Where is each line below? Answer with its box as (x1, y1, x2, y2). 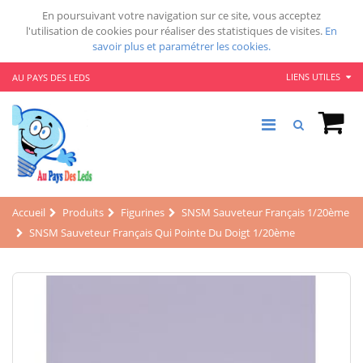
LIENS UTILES (286, 70, 343, 83)
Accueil (12, 204, 45, 220)
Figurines (121, 204, 164, 220)
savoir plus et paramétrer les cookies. (92, 39, 271, 53)
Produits (62, 204, 104, 220)
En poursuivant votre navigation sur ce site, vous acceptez (42, 8, 321, 23)
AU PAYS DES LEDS (12, 70, 90, 83)
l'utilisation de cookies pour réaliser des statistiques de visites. (26, 23, 325, 38)
